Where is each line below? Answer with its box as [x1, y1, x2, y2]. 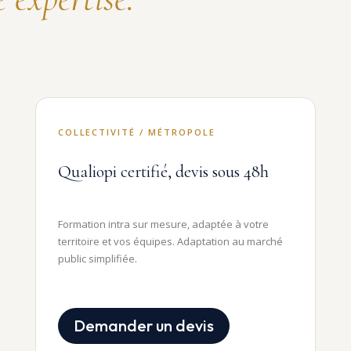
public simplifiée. [57, 251, 137, 266]
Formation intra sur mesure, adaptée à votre [57, 217, 269, 232]
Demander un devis [73, 316, 214, 335]
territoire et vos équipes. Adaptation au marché [57, 234, 283, 249]
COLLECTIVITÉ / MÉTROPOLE [57, 126, 216, 139]
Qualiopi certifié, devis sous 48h [57, 161, 269, 183]
